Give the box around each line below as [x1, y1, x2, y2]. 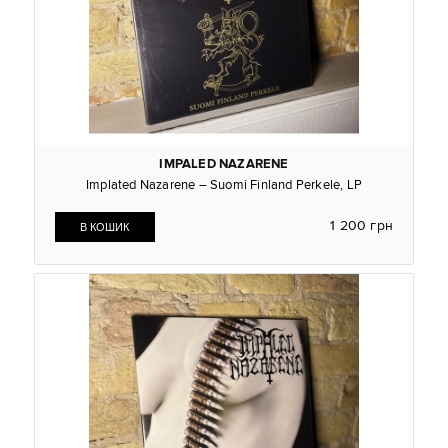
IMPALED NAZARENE [159, 155, 289, 173]
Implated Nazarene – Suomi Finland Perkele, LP [85, 176, 362, 193]
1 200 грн [330, 216, 394, 235]
